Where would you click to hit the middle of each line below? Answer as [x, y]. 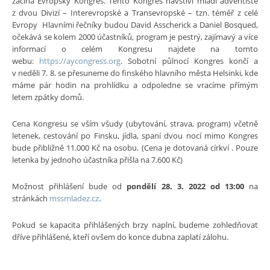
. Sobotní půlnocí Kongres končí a [190, 61]
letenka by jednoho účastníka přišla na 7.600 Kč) [97, 159]
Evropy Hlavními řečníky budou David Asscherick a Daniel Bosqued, [135, 24]
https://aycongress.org [80, 61]
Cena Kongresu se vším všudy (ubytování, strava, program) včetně [135, 123]
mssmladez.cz [74, 198]
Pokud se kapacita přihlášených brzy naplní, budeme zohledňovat [135, 224]
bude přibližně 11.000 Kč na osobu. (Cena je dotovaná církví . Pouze [135, 147]
